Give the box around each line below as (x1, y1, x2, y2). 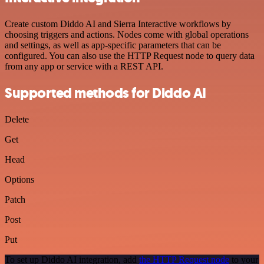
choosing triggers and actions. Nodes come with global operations (5, 29, 249, 40)
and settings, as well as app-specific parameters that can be (5, 40, 221, 51)
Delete (5, 114, 29, 124)
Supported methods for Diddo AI (5, 83, 206, 103)
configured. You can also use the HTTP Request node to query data (5, 51, 255, 61)
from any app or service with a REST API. (5, 61, 163, 72)
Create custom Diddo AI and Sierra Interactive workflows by (5, 19, 231, 29)
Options (5, 174, 34, 184)
